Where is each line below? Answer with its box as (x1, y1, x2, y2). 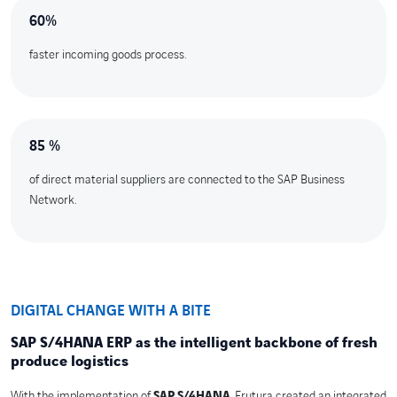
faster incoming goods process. (28, 46, 186, 64)
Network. (28, 191, 76, 209)
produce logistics (11, 352, 128, 372)
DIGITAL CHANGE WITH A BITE (11, 301, 211, 322)
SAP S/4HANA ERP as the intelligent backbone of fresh (11, 333, 378, 354)
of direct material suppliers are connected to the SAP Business (28, 171, 345, 189)
